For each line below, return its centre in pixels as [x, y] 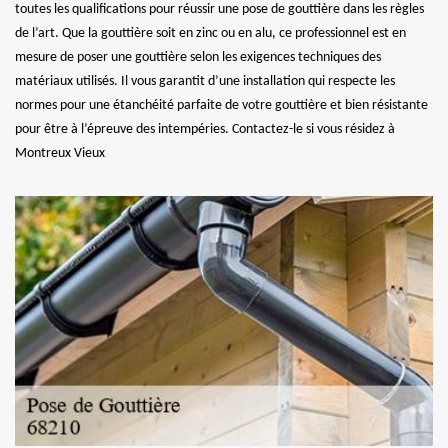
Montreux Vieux [60, 153]
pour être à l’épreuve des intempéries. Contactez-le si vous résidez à [205, 129]
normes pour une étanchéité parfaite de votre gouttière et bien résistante [221, 105]
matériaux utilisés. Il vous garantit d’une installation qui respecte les [205, 81]
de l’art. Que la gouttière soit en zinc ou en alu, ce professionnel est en [210, 33]
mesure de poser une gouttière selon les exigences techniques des [198, 57]
